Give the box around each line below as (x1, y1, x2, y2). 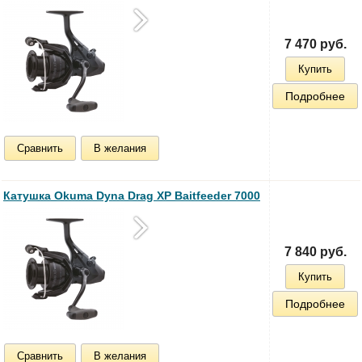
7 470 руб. (284, 36, 347, 51)
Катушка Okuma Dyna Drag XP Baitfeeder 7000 (3, 188, 260, 202)
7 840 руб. (284, 244, 347, 259)
